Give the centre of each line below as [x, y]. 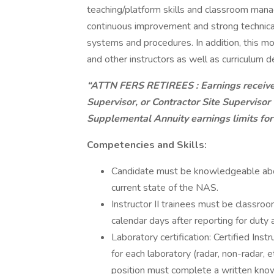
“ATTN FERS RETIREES [141, 86]
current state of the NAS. [165, 188]
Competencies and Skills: [147, 145]
